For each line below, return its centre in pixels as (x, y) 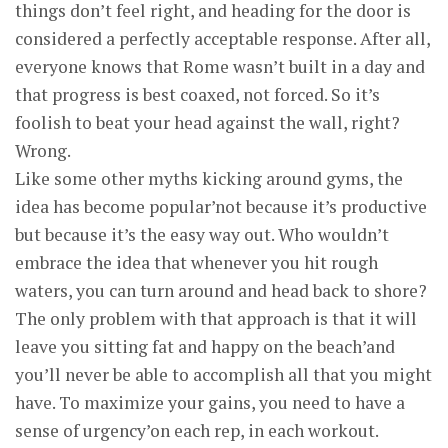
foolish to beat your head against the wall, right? (207, 122)
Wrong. (43, 150)
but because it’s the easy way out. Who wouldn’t (202, 234)
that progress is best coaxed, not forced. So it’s (197, 94)
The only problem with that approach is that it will (216, 318)
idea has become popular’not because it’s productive (221, 206)
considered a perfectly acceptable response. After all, (222, 38)
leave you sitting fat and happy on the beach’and (205, 346)
